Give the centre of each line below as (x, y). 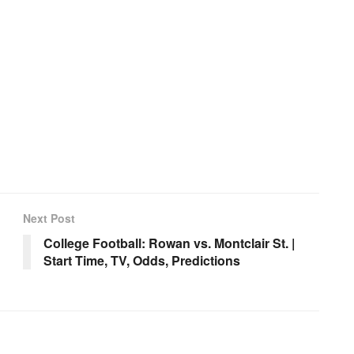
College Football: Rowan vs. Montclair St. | (169, 243)
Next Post (49, 218)
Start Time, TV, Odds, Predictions (142, 261)
